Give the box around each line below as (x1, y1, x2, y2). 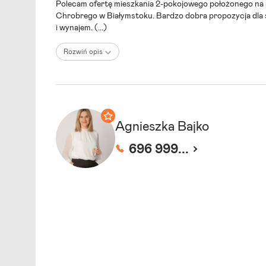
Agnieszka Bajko (115, 121, 209, 134)
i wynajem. (56, 24, 94, 32)
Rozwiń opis (64, 48, 103, 55)
